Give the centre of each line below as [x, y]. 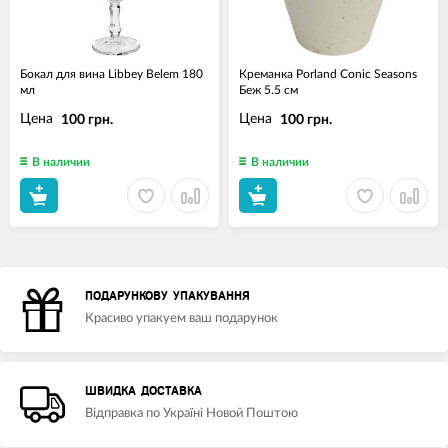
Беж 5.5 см [268, 90]
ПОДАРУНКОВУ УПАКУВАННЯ [167, 296]
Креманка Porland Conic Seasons [328, 74]
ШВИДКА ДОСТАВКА [143, 391]
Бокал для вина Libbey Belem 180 [111, 74]
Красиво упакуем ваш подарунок [181, 319]
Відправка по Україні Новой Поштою [191, 414]
